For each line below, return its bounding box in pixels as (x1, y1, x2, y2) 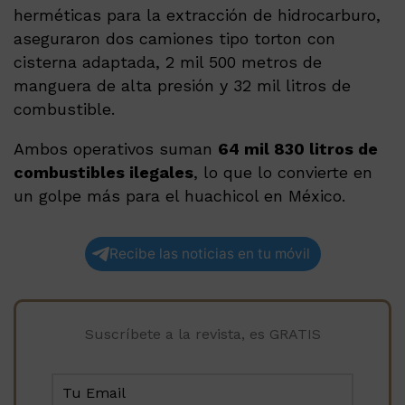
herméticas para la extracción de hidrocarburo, (14, 5, 381, 24)
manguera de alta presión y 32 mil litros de (14, 75, 351, 95)
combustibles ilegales (14, 162, 193, 182)
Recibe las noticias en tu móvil (108, 244, 310, 262)
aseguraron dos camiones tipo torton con (14, 28, 335, 48)
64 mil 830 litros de (218, 138, 378, 158)
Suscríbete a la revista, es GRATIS (84, 325, 321, 344)
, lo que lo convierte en (193, 162, 372, 182)
